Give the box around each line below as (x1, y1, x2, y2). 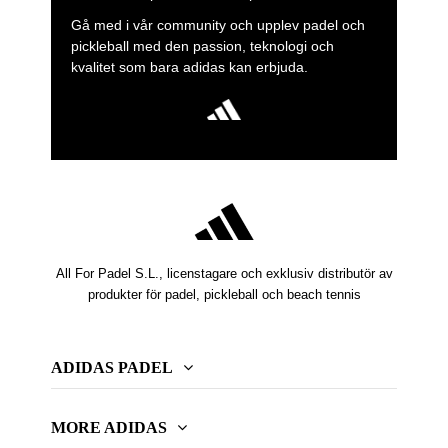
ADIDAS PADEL (50, 359, 173, 377)
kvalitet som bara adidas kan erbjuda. (70, 59, 308, 76)
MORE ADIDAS (50, 419, 167, 437)
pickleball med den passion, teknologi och (70, 38, 334, 55)
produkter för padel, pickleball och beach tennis (87, 287, 361, 303)
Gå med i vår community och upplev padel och (70, 17, 365, 34)
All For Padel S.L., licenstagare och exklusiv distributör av (55, 266, 393, 282)
